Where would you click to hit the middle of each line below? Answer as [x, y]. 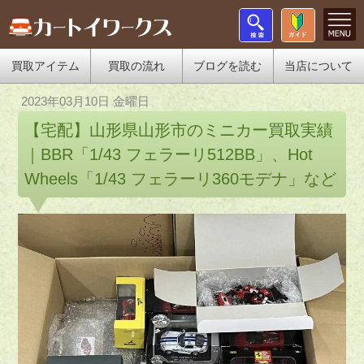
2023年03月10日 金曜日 [86, 101]
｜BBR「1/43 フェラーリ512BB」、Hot [169, 155]
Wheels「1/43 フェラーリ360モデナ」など [181, 179]
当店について [319, 66]
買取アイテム [45, 66]
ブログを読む [228, 66]
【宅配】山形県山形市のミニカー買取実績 [179, 130]
